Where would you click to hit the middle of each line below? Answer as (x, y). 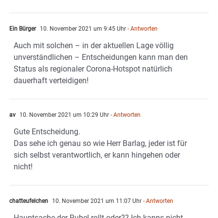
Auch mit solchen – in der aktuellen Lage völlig (94, 45)
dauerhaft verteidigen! (51, 80)
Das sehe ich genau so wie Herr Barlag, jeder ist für (100, 143)
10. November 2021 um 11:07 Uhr (96, 201)
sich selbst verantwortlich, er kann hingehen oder (97, 155)
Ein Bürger (23, 28)
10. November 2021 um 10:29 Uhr (64, 115)
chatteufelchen (29, 201)
